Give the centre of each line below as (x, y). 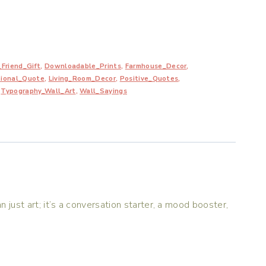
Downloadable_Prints (83, 66)
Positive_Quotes (149, 79)
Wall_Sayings (103, 91)
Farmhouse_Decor (156, 66)
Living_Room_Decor (82, 79)
